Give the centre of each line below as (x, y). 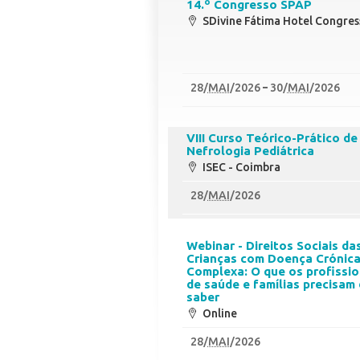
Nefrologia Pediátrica (251, 150)
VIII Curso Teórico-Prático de (272, 137)
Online (220, 313)
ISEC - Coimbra (242, 167)
